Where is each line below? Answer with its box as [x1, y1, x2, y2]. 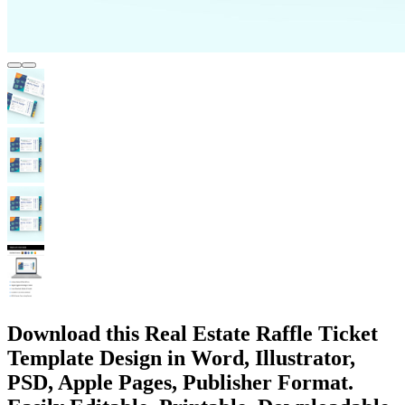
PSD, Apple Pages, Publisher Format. [7, 370, 353, 394]
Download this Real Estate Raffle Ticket [7, 321, 378, 345]
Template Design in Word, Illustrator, [7, 345, 355, 370]
